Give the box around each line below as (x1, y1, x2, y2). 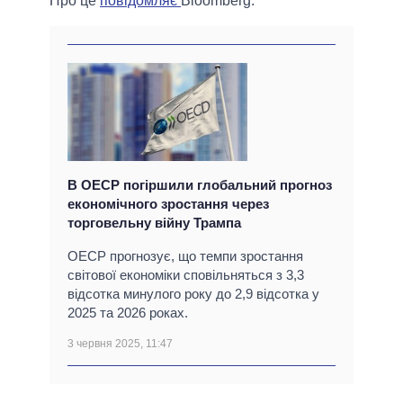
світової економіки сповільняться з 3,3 (67, 267, 304, 283)
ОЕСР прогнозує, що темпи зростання (67, 248, 303, 264)
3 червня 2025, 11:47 (67, 337, 173, 351)
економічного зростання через (67, 196, 269, 212)
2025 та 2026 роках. (67, 305, 188, 321)
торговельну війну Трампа (67, 215, 241, 231)
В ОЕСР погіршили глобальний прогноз (67, 177, 332, 193)
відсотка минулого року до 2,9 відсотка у (67, 286, 319, 302)
